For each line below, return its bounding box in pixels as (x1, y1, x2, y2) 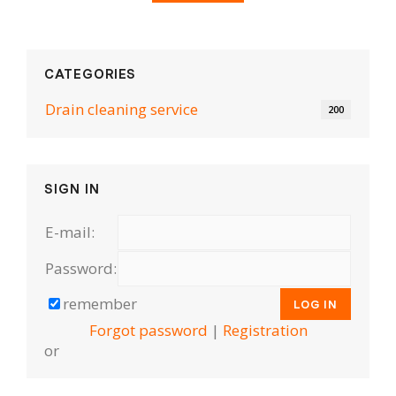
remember (63, 293, 137, 314)
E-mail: (45, 221, 95, 242)
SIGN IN (44, 180, 100, 196)
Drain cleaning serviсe (45, 98, 198, 119)
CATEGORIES (44, 65, 136, 81)
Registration (222, 319, 308, 340)
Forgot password (88, 319, 208, 340)
